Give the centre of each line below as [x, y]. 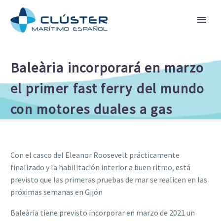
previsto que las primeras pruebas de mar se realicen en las [109, 179]
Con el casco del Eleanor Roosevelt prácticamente [95, 155]
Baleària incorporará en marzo [107, 68]
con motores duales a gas [92, 109]
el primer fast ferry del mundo [108, 88]
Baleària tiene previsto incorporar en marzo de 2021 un [103, 213]
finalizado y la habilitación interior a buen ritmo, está [100, 167]
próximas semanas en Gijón [56, 192]
